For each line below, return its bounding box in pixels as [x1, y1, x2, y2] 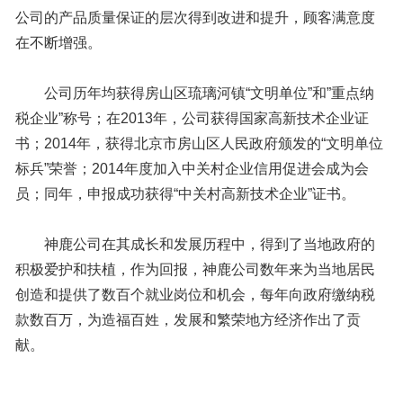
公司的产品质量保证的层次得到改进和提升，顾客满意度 [15, 10, 375, 26]
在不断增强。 [15, 35, 102, 51]
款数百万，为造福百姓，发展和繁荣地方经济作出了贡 [15, 312, 361, 328]
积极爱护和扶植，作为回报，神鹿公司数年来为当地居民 [15, 262, 375, 278]
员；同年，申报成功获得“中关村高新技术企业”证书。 [15, 186, 355, 202]
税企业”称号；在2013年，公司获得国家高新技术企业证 [15, 111, 369, 127]
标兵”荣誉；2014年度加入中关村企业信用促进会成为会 [15, 161, 369, 177]
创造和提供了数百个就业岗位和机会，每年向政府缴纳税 [15, 287, 375, 303]
